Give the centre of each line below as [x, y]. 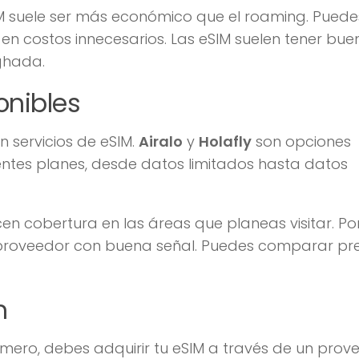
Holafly [225, 141]
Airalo [161, 141]
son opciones [301, 141]
